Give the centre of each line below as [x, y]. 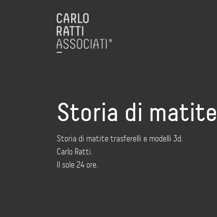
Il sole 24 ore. [77, 165]
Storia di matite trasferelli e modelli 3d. [120, 139]
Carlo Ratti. [75, 152]
